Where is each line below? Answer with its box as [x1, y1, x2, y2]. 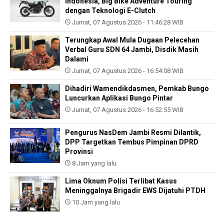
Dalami [65, 55, 88, 63]
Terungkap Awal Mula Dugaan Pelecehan [65, 36, 199, 44]
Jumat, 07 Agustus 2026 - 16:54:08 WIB [70, 67, 183, 75]
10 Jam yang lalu [70, 198, 120, 206]
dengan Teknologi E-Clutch [65, 6, 155, 15]
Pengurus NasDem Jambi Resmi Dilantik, [65, 128, 201, 137]
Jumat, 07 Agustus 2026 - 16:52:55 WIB [70, 106, 183, 114]
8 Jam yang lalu [70, 159, 116, 167]
